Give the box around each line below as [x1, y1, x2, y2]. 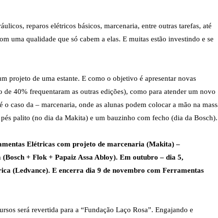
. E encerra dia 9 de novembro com [48, 166, 163, 174]
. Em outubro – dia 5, [116, 153, 183, 161]
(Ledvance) [13, 166, 48, 174]
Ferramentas [163, 166, 204, 174]
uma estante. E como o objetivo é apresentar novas [42, 74, 196, 82]
